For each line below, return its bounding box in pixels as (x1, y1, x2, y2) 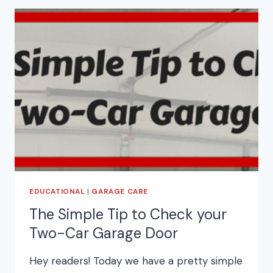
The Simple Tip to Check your (29, 204, 227, 224)
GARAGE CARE (91, 186, 148, 196)
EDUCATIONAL (29, 186, 85, 196)
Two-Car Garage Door (29, 223, 178, 243)
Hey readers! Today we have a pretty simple (29, 253, 243, 268)
